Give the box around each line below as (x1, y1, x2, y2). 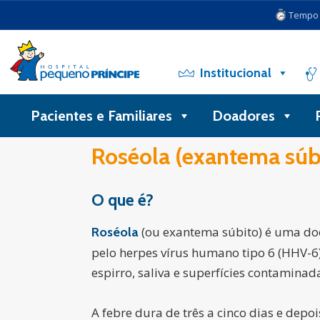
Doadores (212, 107, 275, 124)
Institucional (200, 65, 272, 81)
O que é (91, 190, 146, 210)
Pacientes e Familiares (31, 107, 172, 124)
